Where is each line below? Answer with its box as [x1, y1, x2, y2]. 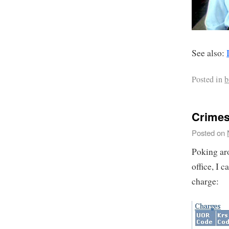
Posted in [192, 73, 223, 85]
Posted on [192, 127, 225, 139]
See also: [192, 47, 227, 59]
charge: [192, 175, 219, 188]
